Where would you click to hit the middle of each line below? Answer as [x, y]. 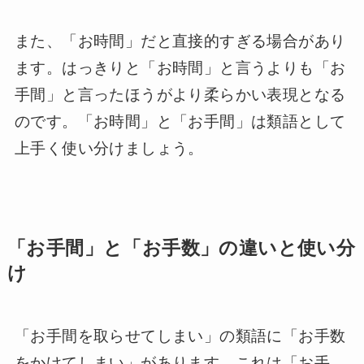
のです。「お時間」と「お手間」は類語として [180, 122]
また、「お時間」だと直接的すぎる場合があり [180, 41]
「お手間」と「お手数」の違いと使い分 [181, 248]
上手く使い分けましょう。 [109, 149]
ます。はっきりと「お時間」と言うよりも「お [180, 68]
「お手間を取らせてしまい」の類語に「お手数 [180, 336]
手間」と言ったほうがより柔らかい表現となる [180, 95]
